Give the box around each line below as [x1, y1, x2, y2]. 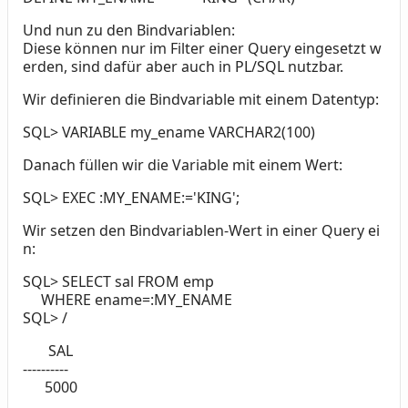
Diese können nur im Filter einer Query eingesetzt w [23, 38, 382, 59]
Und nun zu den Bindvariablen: [23, 20, 235, 41]
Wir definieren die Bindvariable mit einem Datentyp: [23, 89, 379, 110]
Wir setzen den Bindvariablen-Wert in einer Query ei [23, 220, 380, 241]
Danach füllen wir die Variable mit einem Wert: [23, 155, 342, 176]
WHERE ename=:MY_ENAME [23, 290, 232, 311]
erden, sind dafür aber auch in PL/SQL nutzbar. [23, 56, 343, 77]
